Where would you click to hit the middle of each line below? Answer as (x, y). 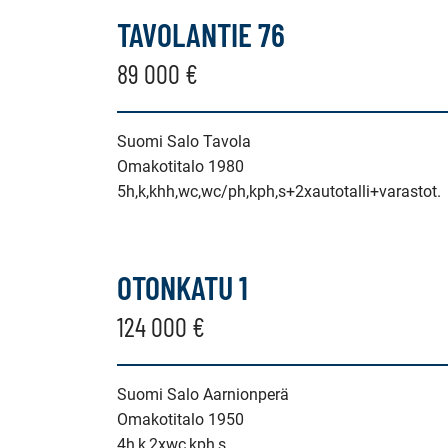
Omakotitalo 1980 (180, 166)
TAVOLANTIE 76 (201, 34)
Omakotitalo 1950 (180, 419)
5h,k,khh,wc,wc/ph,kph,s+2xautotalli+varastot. (279, 191)
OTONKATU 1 (182, 287)
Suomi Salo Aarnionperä (203, 394)
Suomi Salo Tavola (184, 141)
